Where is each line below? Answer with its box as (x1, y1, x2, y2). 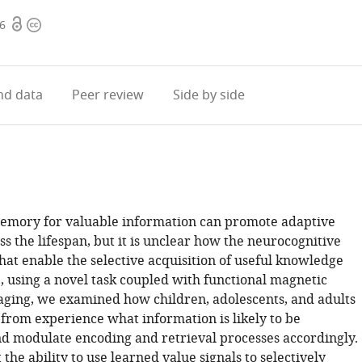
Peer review (71, 86, 144, 105)
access (10, 35, 48, 54)
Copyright (26, 15, 87, 35)
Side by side (172, 86, 245, 105)
